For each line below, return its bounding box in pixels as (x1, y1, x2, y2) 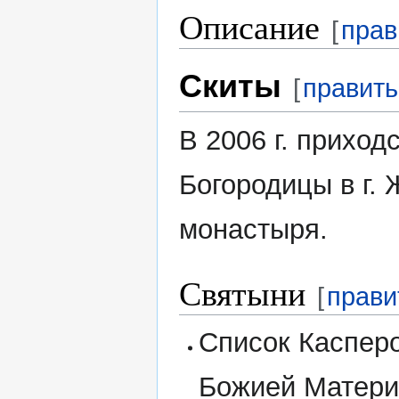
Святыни (179, 270, 305, 316)
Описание (179, 3, 320, 49)
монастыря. (179, 214, 328, 246)
